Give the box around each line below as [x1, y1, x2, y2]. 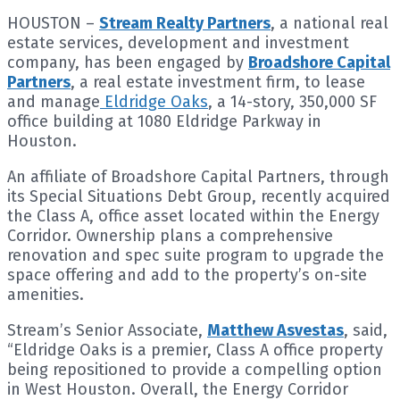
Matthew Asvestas [207, 320, 344, 340]
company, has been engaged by [7, 52, 248, 72]
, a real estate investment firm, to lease [71, 71, 365, 92]
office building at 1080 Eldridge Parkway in [7, 111, 321, 131]
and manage [7, 91, 100, 112]
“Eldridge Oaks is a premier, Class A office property [7, 339, 383, 360]
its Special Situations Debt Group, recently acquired [7, 186, 390, 206]
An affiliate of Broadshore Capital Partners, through [7, 166, 389, 187]
